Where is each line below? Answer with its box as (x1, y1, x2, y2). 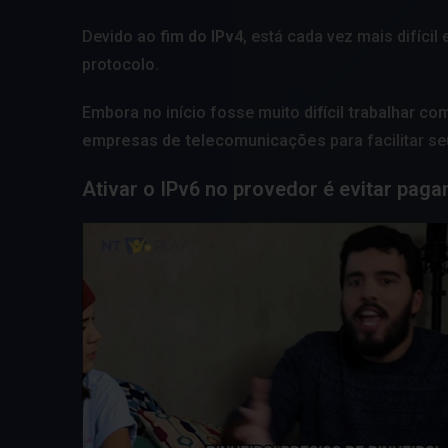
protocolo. (82, 54, 159, 74)
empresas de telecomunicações (82, 130, 326, 150)
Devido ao (82, 26, 160, 46)
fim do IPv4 (160, 26, 243, 46)
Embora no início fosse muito (82, 102, 304, 122)
